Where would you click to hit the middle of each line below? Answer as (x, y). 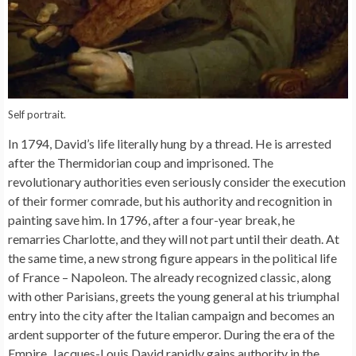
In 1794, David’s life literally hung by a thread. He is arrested (170, 143)
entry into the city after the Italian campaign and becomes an (171, 315)
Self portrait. (37, 114)
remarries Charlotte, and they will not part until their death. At (174, 238)
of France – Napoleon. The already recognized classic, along (170, 277)
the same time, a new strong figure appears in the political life (172, 257)
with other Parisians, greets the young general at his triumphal (174, 296)
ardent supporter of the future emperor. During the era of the (171, 334)
